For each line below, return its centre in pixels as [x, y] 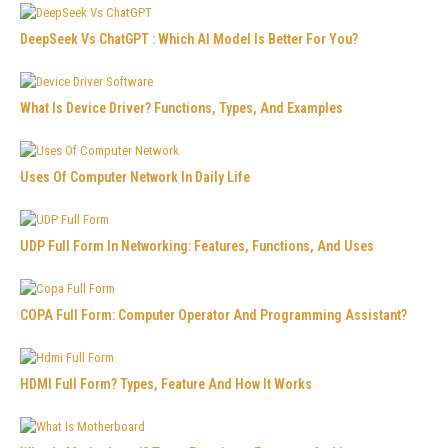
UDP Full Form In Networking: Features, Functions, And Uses [197, 245]
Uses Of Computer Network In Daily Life [135, 176]
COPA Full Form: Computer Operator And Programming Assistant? [213, 314]
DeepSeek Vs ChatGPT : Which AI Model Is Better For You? [189, 38]
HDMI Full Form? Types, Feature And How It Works [166, 383]
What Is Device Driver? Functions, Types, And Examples [181, 107]
